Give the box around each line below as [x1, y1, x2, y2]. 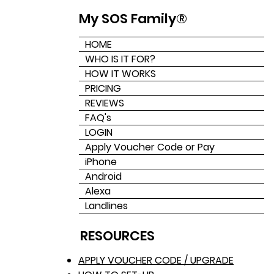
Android [85, 169, 122, 183]
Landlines [85, 198, 128, 213]
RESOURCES [80, 226, 155, 245]
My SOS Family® [79, 9, 188, 28]
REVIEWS [85, 95, 125, 110]
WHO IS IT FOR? [85, 51, 156, 66]
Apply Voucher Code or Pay [85, 139, 215, 154]
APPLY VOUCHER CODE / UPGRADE [78, 253, 234, 267]
